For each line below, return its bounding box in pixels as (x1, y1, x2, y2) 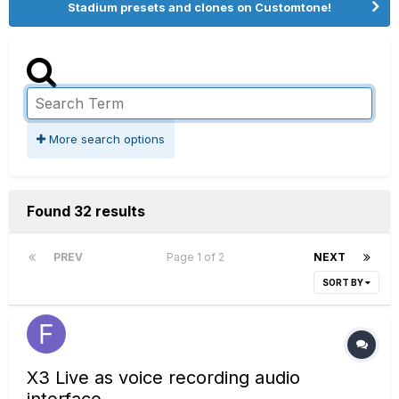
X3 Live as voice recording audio (27, 367, 300, 388)
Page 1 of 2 (167, 250, 230, 264)
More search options (45, 132, 165, 146)
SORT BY (322, 277, 365, 288)
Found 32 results (27, 202, 145, 220)
